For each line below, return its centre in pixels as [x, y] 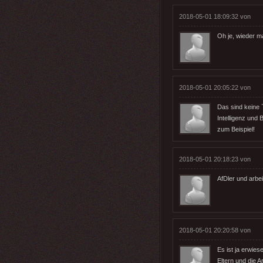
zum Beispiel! [236, 129]
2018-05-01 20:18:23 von [215, 159]
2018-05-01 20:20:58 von [215, 230]
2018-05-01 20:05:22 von [215, 87]
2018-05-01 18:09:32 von [215, 16]
